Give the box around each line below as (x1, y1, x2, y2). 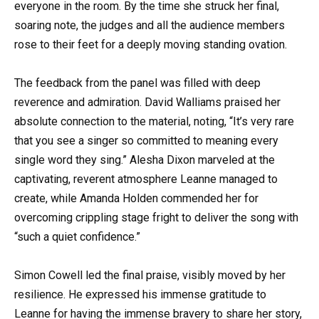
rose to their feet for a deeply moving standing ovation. (14, 37, 287, 51)
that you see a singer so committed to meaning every (14, 133, 278, 147)
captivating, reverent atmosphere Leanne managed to (14, 172, 278, 186)
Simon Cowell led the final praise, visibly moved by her (14, 268, 286, 283)
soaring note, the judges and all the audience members (14, 18, 285, 32)
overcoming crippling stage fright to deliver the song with (14, 210, 298, 224)
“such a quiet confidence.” (14, 229, 140, 244)
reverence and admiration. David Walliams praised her (14, 95, 281, 109)
